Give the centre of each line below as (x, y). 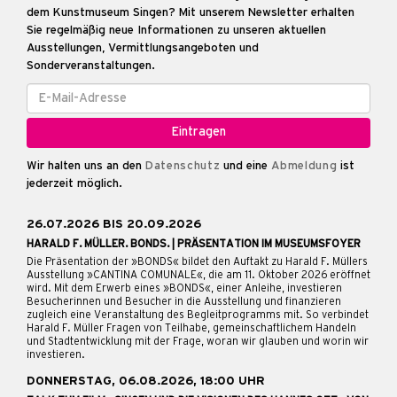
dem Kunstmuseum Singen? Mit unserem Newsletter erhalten (191, 13)
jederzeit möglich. (74, 184)
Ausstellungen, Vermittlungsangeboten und (143, 48)
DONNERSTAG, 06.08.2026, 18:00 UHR (146, 381)
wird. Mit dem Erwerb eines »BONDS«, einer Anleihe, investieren (184, 289)
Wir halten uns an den (86, 166)
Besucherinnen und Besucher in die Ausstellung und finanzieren (184, 303)
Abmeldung (304, 166)
